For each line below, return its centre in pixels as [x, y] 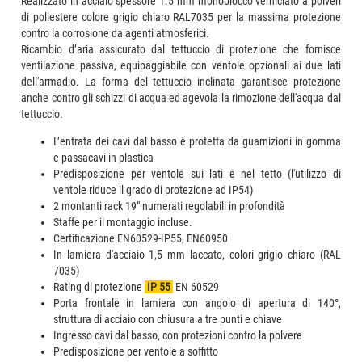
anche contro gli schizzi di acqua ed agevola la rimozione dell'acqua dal [181, 97]
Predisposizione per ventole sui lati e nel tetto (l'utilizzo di [197, 173]
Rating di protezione [99, 286]
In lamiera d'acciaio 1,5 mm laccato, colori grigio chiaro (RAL [197, 254]
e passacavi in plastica [104, 157]
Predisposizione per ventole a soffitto [136, 351]
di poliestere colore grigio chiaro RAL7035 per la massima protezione [181, 17]
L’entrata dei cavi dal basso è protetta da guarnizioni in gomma [197, 141]
